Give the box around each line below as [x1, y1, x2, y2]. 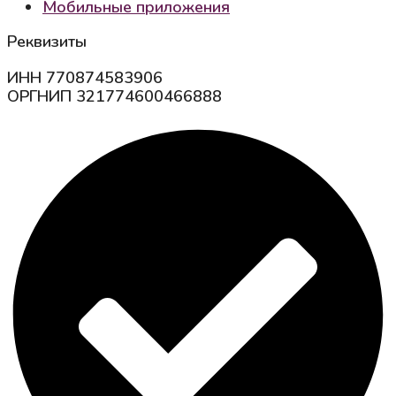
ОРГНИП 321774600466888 [7, 86, 222, 108]
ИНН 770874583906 [7, 67, 163, 89]
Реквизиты [7, 31, 87, 53]
